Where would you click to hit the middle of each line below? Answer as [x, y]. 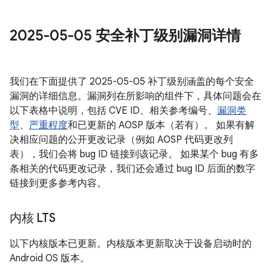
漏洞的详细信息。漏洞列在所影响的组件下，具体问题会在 [135, 96]
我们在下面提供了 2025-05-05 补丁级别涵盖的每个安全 [132, 82]
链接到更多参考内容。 [58, 183]
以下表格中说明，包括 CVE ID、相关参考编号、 [113, 111]
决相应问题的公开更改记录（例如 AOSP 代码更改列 [121, 140]
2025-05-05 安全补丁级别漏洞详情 [125, 36]
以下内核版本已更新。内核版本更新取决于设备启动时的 [131, 244]
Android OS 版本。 [50, 258]
